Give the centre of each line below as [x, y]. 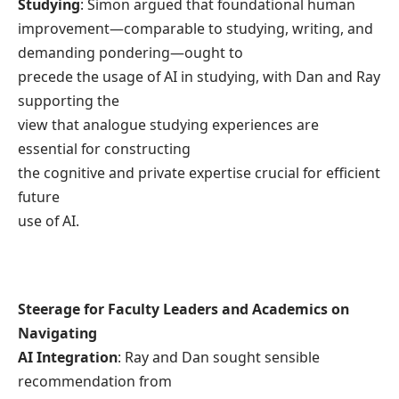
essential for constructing [104, 149]
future [39, 197]
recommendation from [95, 381]
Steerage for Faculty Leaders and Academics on [183, 309]
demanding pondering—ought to [130, 53]
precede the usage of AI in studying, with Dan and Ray [199, 77]
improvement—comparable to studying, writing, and [195, 29]
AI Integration [68, 357]
